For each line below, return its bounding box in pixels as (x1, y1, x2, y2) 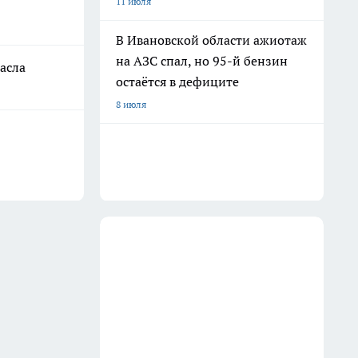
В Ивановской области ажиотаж (116, 32, 307, 48)
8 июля (116, 98, 146, 110)
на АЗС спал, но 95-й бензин (116, 53, 288, 69)
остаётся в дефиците (116, 74, 239, 89)
